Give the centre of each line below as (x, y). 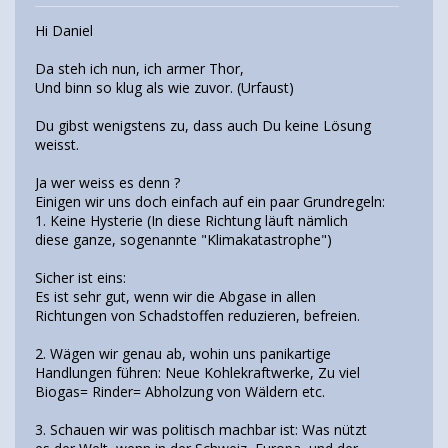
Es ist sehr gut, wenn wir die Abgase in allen (175, 297)
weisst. (57, 145)
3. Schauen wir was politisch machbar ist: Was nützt (201, 430)
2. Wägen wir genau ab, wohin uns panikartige (183, 354)
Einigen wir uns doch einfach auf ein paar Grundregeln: (210, 202)
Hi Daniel (64, 31)
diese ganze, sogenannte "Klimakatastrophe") (183, 240)
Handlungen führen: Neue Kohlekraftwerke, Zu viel (197, 373)
